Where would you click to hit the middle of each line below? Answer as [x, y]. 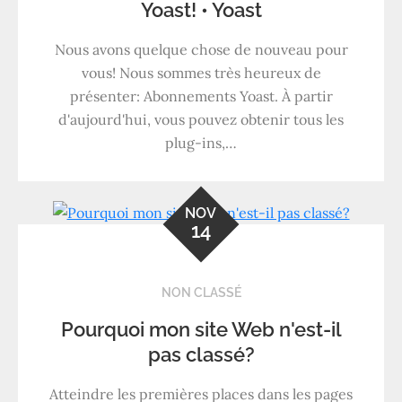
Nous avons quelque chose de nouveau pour [201, 49]
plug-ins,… [201, 142]
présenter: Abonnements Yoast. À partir [201, 96]
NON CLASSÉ [201, 292]
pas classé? [201, 354]
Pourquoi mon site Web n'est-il [201, 329]
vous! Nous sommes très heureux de [201, 72]
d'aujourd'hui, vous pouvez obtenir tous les [201, 119]
